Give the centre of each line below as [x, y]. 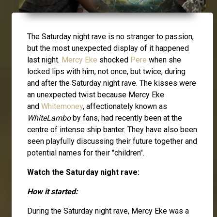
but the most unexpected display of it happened [108, 48]
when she [164, 60]
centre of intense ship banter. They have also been [112, 130]
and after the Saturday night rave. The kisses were [112, 83]
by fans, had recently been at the [126, 118]
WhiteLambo [49, 118]
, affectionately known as [125, 107]
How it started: [53, 192]
